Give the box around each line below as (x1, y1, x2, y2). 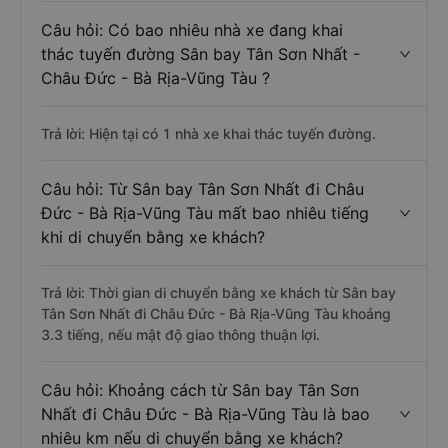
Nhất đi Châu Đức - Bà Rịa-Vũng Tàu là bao (41, 404, 370, 424)
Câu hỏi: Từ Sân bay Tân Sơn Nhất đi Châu (41, 179, 364, 199)
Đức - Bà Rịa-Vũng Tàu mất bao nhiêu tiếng (41, 203, 369, 223)
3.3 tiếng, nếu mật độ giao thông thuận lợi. (41, 326, 320, 343)
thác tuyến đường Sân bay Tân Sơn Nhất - (41, 44, 360, 64)
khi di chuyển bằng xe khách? (41, 227, 265, 247)
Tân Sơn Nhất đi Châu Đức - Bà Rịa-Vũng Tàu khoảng (41, 305, 391, 322)
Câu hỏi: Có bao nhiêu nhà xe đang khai (41, 20, 343, 40)
